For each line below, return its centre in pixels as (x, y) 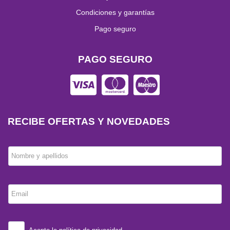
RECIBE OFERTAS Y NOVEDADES (89, 121)
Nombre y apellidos (40, 156)
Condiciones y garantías (115, 13)
